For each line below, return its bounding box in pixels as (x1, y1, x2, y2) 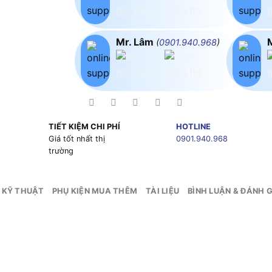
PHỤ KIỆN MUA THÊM (52, 186, 138, 196)
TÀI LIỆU (146, 186, 180, 196)
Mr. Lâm (115, 35, 156, 48)
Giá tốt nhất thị (48, 134, 105, 144)
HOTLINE (175, 122, 211, 132)
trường (48, 146, 73, 156)
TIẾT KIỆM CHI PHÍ (48, 122, 120, 132)
